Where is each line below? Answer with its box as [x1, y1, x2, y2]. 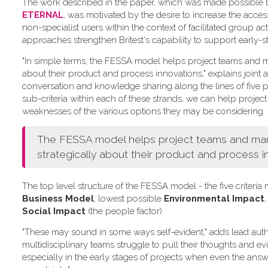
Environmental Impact [164, 193, 264, 205]
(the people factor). [86, 206, 164, 217]
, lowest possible [94, 193, 164, 205]
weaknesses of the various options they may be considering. [22, 106, 265, 117]
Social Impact [22, 206, 86, 217]
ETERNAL [22, 10, 63, 21]
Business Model [22, 193, 94, 205]
